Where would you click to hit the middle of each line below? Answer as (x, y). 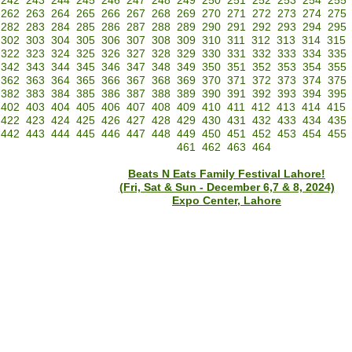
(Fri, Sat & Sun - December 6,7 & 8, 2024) (227, 188)
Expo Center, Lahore (227, 201)
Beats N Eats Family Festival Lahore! (227, 174)
